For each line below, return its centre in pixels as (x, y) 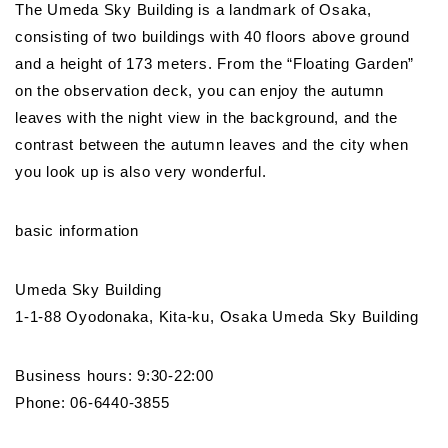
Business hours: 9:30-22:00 (114, 375)
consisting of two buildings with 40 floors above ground (212, 36)
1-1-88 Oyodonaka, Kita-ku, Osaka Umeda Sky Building (217, 316)
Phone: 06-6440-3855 (92, 402)
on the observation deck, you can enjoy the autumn (200, 90)
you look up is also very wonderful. (141, 171)
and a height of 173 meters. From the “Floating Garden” (215, 63)
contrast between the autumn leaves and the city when (212, 144)
